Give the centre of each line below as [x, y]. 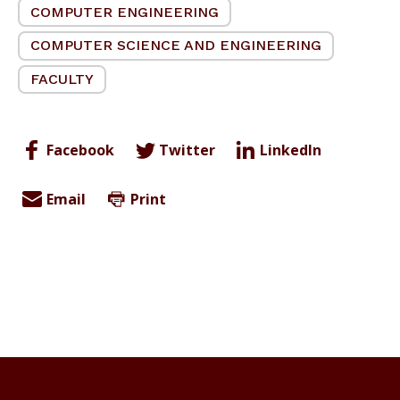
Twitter [187, 150]
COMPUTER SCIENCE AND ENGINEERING [176, 46]
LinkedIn [291, 150]
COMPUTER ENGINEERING [125, 12]
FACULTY [62, 79]
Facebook [80, 150]
